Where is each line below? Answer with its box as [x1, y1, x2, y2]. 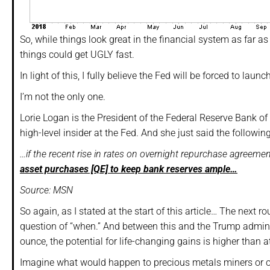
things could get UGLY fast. [20, 49, 134, 61]
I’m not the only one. [20, 91, 105, 103]
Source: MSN [20, 184, 73, 196]
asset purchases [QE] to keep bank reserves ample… [20, 163, 237, 175]
